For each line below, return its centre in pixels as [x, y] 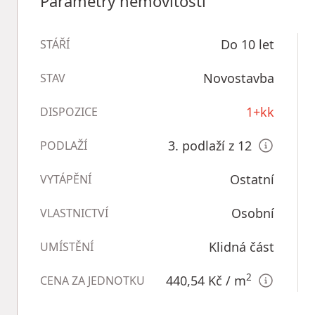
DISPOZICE [69, 112]
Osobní [253, 213]
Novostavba [239, 78]
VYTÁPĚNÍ [66, 179]
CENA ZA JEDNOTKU [92, 281]
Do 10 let [247, 44]
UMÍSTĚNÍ [67, 247]
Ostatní [252, 179]
